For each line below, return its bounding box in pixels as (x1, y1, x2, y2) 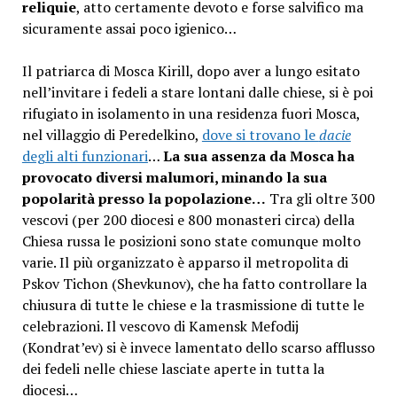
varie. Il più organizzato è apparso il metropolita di (21, 253, 348, 273)
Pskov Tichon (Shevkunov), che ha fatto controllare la (21, 274, 367, 294)
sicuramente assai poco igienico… (21, 19, 237, 39)
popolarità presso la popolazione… (21, 189, 266, 209)
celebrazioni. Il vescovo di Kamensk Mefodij (21, 316, 299, 337)
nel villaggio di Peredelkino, (21, 125, 202, 145)
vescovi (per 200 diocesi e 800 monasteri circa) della (21, 210, 354, 230)
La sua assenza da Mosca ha (162, 146, 354, 167)
